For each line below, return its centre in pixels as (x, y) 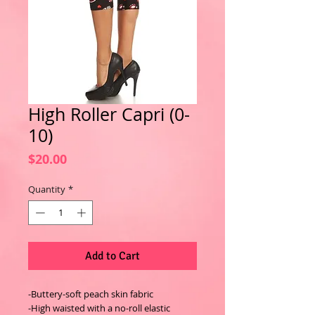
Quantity (47, 189)
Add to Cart (112, 256)
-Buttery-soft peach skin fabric (91, 294)
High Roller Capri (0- (109, 114)
